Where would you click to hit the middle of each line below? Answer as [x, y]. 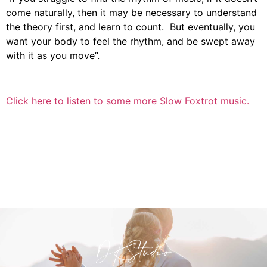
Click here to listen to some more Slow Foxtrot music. [128, 101]
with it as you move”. [53, 55]
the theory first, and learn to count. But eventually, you [131, 27]
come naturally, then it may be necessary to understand [131, 12]
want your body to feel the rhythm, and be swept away [131, 41]
